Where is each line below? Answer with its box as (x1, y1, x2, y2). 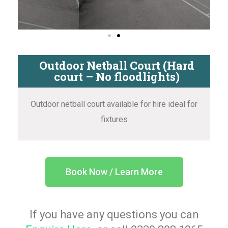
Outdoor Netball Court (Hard (39, 58, 194, 73)
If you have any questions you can (29, 208, 199, 221)
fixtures (100, 115, 128, 125)
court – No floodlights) (53, 69, 180, 84)
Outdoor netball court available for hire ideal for (31, 99, 197, 109)
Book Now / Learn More (65, 166, 163, 178)
